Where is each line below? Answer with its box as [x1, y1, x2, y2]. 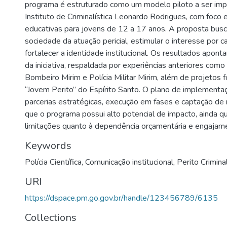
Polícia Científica [25, 157, 82, 168]
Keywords [25, 139, 71, 153]
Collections [25, 211, 77, 224]
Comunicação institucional [85, 157, 173, 168]
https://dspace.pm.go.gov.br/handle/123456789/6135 [25, 193, 218, 204]
